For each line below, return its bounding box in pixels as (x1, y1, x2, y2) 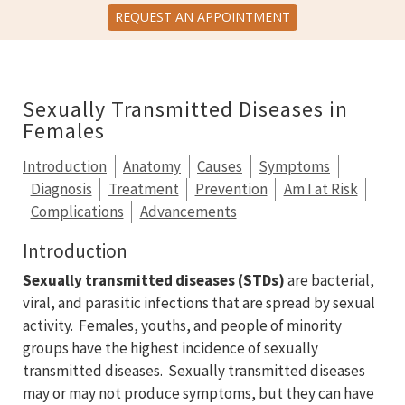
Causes (197, 156, 242, 177)
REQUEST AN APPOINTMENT (115, 8, 290, 26)
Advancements (139, 202, 237, 222)
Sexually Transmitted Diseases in (23, 95, 348, 124)
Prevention (194, 179, 268, 200)
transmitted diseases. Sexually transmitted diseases (23, 361, 365, 381)
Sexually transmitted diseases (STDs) (23, 270, 287, 291)
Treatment (108, 179, 179, 200)
